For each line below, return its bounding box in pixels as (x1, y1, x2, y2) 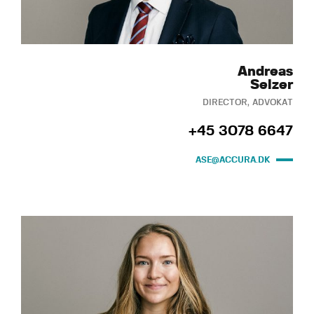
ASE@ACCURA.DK (196, 155, 271, 164)
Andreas (238, 64, 293, 78)
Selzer (250, 77, 293, 92)
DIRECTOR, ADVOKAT (203, 97, 293, 107)
